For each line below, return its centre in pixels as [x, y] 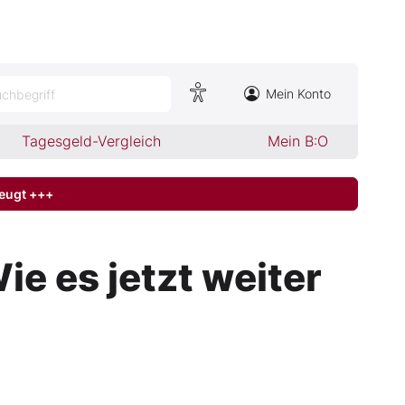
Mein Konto [298, 94]
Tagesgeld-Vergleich [92, 141]
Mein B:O [297, 141]
